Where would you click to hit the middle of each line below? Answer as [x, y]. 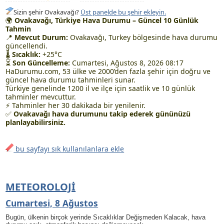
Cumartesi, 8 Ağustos [52, 203]
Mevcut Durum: [41, 37]
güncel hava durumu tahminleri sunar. [71, 80]
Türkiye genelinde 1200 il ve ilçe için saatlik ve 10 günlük [100, 88]
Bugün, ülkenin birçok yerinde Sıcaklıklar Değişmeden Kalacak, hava [106, 217]
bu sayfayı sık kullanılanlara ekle [69, 149]
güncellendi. [27, 46]
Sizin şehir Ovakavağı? [47, 12]
